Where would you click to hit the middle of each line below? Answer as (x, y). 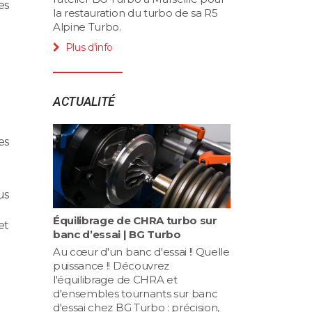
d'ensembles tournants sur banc (135, 293)
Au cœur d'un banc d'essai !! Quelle (141, 251)
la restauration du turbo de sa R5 (135, 13)
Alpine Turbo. (87, 26)
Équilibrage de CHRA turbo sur (135, 220)
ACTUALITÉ (84, 101)
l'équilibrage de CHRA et (115, 279)
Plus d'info (89, 47)
